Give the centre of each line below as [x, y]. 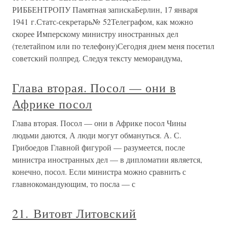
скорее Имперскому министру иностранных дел [95, 34]
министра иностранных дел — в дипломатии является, [107, 159]
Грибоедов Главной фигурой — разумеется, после [99, 147]
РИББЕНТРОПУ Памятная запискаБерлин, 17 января [105, 9]
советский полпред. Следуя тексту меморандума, [97, 58]
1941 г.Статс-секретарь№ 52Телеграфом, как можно [103, 22]
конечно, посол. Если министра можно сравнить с [99, 172]
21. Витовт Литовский [74, 213]
